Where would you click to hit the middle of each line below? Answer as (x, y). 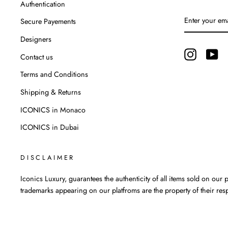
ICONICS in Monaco (53, 110)
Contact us (37, 57)
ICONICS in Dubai (50, 127)
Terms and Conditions (54, 75)
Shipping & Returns (51, 92)
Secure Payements (48, 22)
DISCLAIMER (48, 157)
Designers (36, 39)
